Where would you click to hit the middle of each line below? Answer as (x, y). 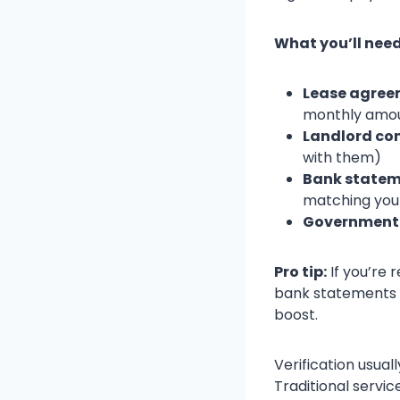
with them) (342, 158)
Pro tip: (300, 272)
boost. (296, 315)
